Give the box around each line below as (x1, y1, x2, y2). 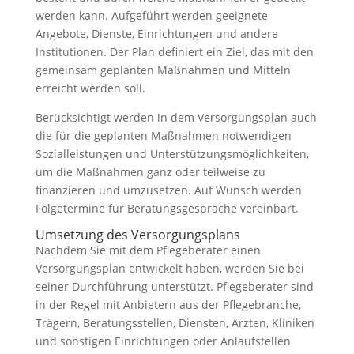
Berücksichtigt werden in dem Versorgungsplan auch (35, 110, 317, 125)
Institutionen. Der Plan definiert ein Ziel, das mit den (35, 44, 314, 59)
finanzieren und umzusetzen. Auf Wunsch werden (35, 183, 302, 198)
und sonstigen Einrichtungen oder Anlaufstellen (35, 333, 291, 348)
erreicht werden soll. (35, 81, 145, 96)
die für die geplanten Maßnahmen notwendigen (35, 128, 292, 143)
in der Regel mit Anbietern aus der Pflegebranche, (35, 297, 301, 312)
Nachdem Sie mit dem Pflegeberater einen (35, 243, 261, 258)
